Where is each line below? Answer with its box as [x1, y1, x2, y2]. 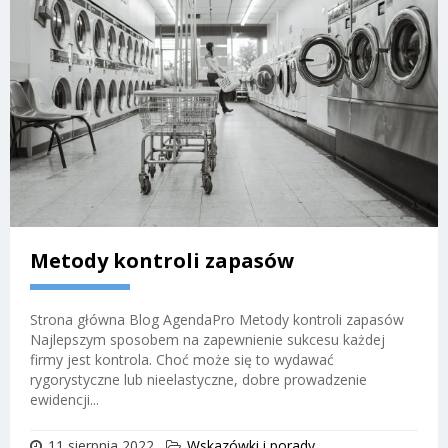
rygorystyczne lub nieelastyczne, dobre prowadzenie [30, 369, 367, 389]
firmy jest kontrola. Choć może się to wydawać [30, 349, 334, 369]
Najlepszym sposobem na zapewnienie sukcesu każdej [30, 329, 385, 349]
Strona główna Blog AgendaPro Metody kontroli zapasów [30, 309, 404, 329]
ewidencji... [30, 389, 99, 409]
